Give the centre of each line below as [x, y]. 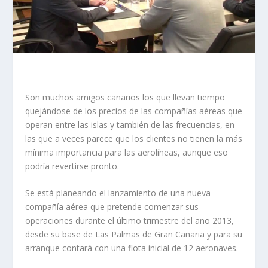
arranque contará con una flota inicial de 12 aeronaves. [132, 248]
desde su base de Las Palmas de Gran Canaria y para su [134, 234]
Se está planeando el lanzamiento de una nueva [118, 193]
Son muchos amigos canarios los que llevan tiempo [125, 97]
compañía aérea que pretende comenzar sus [112, 207]
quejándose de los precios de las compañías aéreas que [134, 111]
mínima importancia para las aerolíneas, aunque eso [127, 152]
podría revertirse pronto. [72, 166]
